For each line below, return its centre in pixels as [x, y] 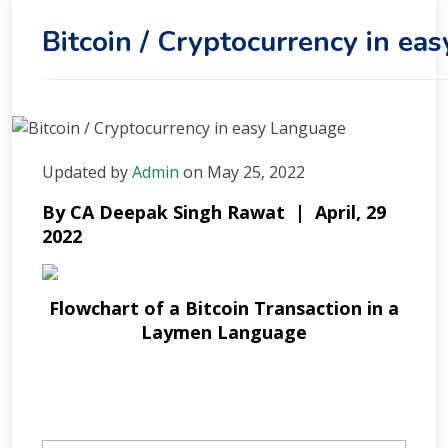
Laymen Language [224, 332]
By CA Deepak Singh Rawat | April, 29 [214, 211]
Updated [74, 171]
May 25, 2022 [256, 171]
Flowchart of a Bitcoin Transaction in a [224, 308]
